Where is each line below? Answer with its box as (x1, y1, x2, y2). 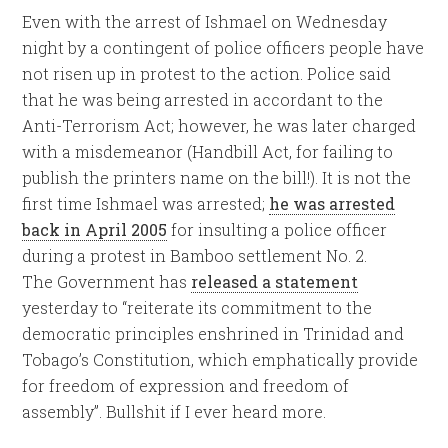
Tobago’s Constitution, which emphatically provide (22, 349, 419, 370)
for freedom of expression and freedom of (22, 375, 350, 396)
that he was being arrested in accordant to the (22, 89, 384, 110)
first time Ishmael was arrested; (22, 193, 270, 214)
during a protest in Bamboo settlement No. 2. (22, 245, 368, 266)
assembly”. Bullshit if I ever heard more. (22, 401, 327, 422)
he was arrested (269, 193, 396, 214)
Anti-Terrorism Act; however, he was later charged (22, 115, 417, 136)
